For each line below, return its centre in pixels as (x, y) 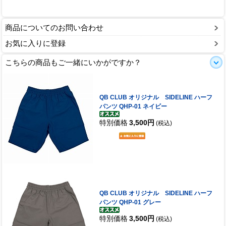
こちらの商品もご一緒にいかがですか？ (73, 63)
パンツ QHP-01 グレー (130, 203)
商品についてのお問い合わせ (54, 28)
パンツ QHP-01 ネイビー (133, 107)
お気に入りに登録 (35, 43)
